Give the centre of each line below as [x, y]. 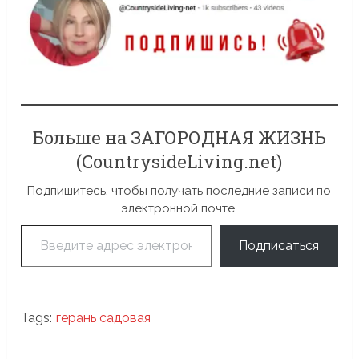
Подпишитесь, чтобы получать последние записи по [179, 190]
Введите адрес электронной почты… [42, 224]
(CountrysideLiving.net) [179, 161]
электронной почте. [179, 208]
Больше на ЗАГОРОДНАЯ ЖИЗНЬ [179, 137]
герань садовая [104, 317]
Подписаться [278, 245]
